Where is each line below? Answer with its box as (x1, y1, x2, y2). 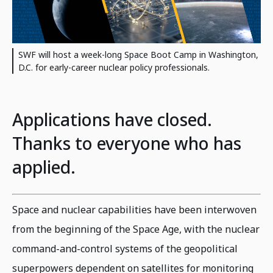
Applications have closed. (12, 108, 212, 131)
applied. (12, 155, 76, 179)
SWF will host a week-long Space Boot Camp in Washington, (18, 49, 258, 60)
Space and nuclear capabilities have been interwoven (12, 203, 257, 216)
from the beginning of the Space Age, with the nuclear (12, 222, 260, 236)
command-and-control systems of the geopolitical (12, 242, 238, 255)
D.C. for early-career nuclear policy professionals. (18, 62, 210, 73)
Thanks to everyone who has (12, 132, 241, 155)
